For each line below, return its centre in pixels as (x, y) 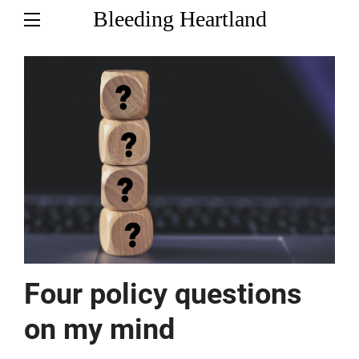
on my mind (99, 329)
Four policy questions (163, 294)
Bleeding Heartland (179, 19)
